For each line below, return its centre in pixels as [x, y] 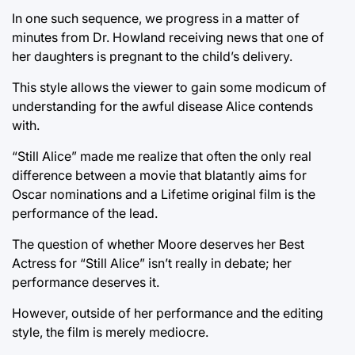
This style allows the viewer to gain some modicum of [169, 88]
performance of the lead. [85, 214]
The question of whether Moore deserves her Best [158, 244]
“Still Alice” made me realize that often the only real [162, 157]
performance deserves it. [86, 282]
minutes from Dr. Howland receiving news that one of [168, 38]
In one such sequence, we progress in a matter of [156, 19]
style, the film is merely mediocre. [110, 332]
